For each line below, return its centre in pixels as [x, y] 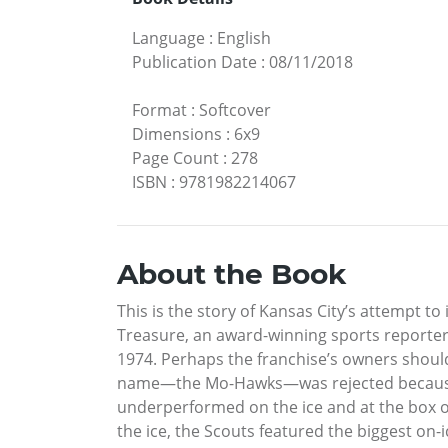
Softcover [235, 110]
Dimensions [177, 134]
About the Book [231, 274]
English [244, 38]
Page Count [175, 158]
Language [168, 38]
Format [159, 110]
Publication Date [194, 62]
